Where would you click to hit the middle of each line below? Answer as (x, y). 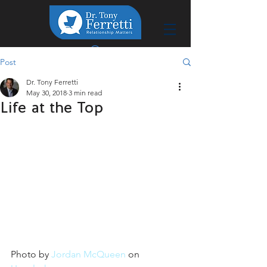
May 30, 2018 (46, 93)
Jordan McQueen (89, 254)
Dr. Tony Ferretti (52, 82)
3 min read (85, 93)
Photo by (31, 254)
